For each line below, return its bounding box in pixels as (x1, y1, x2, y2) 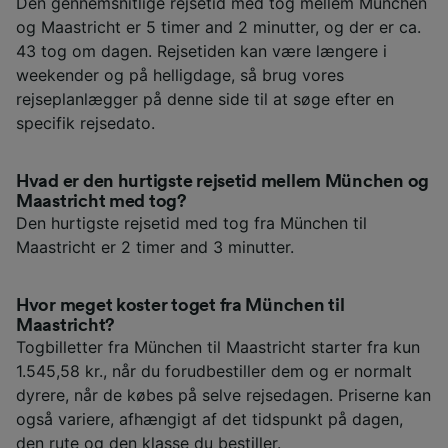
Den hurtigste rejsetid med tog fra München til (16, 213, 367, 234)
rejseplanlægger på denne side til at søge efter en (16, 89, 394, 110)
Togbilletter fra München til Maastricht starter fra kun (16, 337, 420, 358)
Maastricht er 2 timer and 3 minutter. (16, 237, 294, 258)
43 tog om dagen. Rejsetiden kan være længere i (16, 41, 387, 62)
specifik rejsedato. (16, 113, 155, 134)
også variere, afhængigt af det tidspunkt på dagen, (16, 409, 403, 430)
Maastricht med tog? (16, 192, 187, 211)
